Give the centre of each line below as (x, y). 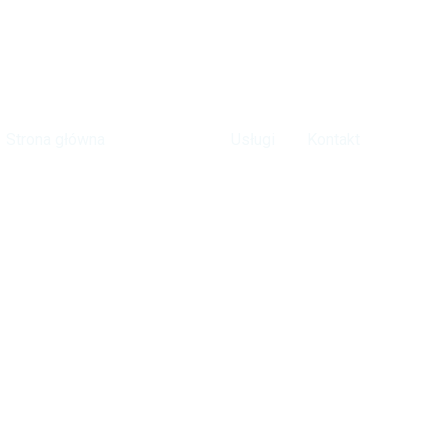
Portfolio (168, 139)
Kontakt (333, 139)
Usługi (253, 139)
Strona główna (55, 139)
